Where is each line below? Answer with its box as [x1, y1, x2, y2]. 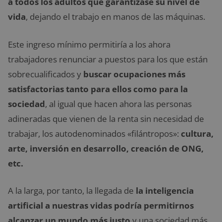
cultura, [181, 127, 214, 139]
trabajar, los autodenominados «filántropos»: [8, 127, 181, 139]
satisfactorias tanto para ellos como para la [8, 83, 188, 95]
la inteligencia [136, 185, 194, 197]
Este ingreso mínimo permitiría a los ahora [8, 38, 170, 50]
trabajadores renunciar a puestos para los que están [8, 53, 208, 65]
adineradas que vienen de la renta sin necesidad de [8, 112, 204, 124]
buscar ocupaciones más [83, 68, 185, 80]
